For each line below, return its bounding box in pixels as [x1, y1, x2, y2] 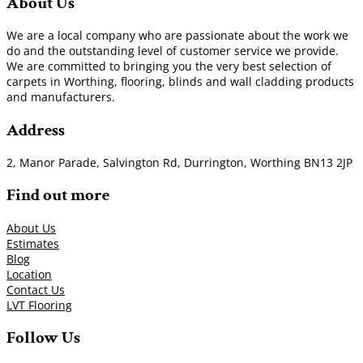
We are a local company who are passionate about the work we [6, 28, 348, 44]
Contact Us [6, 281, 65, 297]
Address [6, 118, 65, 141]
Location [6, 266, 52, 282]
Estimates [6, 235, 59, 251]
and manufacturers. [6, 89, 115, 105]
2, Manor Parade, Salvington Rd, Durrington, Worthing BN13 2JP [6, 154, 352, 170]
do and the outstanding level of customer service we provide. [6, 43, 339, 59]
